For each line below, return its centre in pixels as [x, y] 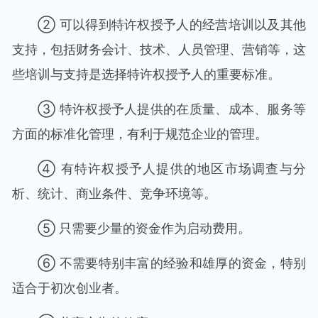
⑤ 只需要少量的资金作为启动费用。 [144, 228]
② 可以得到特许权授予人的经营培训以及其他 [172, 24]
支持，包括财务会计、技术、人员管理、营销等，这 [159, 49]
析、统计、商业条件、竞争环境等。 [114, 193]
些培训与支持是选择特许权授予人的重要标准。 [146, 74]
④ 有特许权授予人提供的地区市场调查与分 [172, 169]
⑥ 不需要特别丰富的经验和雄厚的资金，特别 [172, 263]
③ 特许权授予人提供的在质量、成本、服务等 [172, 109]
